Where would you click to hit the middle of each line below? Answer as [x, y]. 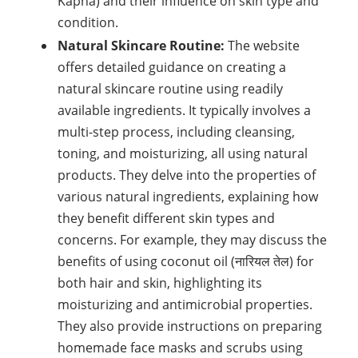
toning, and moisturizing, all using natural [183, 153]
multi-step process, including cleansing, [176, 132]
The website [264, 46]
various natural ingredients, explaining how [188, 197]
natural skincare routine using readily [170, 89]
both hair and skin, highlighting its [160, 283]
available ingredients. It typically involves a [184, 110]
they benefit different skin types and [166, 218]
